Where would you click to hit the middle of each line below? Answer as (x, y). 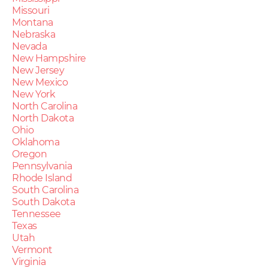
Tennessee (36, 214)
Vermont (32, 249)
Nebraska (33, 34)
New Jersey (38, 70)
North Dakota (43, 118)
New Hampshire (49, 58)
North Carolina (45, 106)
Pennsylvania (42, 166)
